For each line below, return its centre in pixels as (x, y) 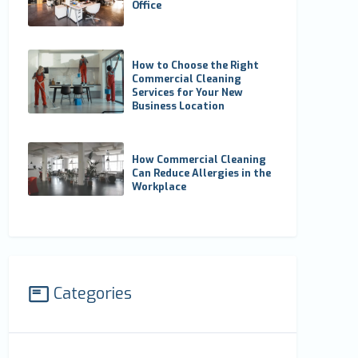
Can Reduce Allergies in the (202, 173)
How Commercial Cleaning (199, 159)
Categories (93, 293)
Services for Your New (188, 92)
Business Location (179, 105)
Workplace (159, 186)
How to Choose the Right (196, 65)
